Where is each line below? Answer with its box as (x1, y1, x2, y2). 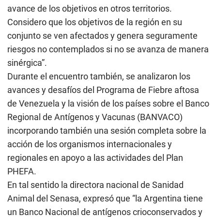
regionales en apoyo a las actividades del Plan (7, 153, 183, 163)
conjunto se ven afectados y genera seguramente (7, 31, 198, 41)
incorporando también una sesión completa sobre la (7, 125, 206, 136)
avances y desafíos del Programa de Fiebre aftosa (7, 85, 199, 95)
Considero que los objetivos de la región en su (7, 17, 182, 27)
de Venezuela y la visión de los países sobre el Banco (7, 98, 209, 108)
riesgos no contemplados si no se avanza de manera (7, 44, 209, 54)
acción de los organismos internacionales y (7, 139, 172, 149)
